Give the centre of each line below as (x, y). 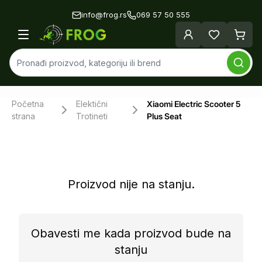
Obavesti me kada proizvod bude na (131, 233)
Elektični (92, 104)
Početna (28, 104)
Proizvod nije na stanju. (131, 184)
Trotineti (92, 116)
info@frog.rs (104, 15)
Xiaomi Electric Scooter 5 (193, 104)
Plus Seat (164, 116)
